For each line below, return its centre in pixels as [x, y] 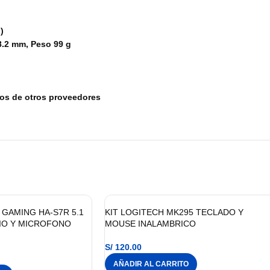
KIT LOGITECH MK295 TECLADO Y [174, 212]
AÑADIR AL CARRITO [151, 264]
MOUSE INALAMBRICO [150, 223]
